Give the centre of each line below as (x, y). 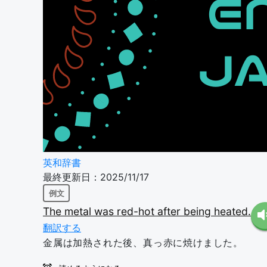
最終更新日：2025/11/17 (96, 177)
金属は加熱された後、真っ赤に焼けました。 (143, 243)
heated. (232, 211)
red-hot (137, 211)
